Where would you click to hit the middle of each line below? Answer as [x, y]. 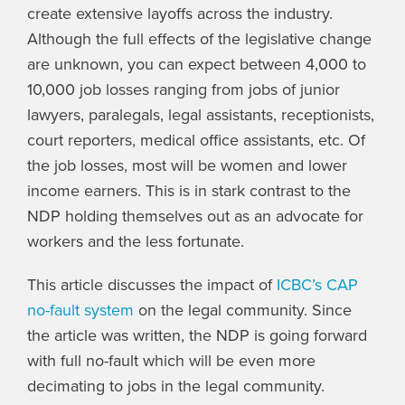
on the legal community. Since [243, 311]
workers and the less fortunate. [136, 242]
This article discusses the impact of [152, 285]
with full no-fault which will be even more [171, 361]
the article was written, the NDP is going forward [197, 336]
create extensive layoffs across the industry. [180, 14]
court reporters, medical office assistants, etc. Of [196, 141]
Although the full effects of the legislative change [199, 39]
